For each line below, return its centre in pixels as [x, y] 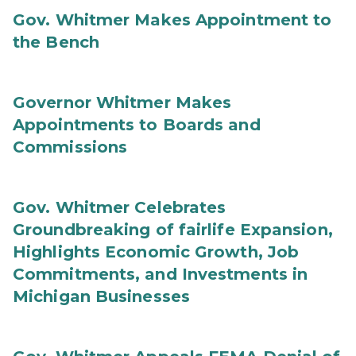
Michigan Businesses [101, 296]
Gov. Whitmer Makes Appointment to [172, 20]
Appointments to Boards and [137, 125]
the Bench [56, 42]
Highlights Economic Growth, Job [156, 252]
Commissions [70, 147]
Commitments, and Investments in [161, 274]
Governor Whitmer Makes [122, 103]
